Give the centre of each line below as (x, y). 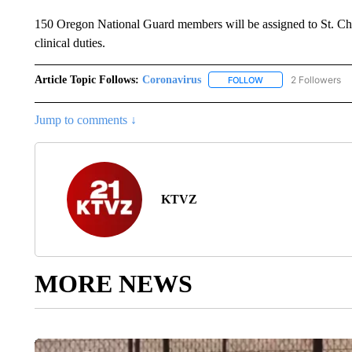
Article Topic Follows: (86, 79)
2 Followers (315, 79)
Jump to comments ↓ (85, 119)
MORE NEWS (113, 283)
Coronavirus (171, 79)
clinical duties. (70, 42)
